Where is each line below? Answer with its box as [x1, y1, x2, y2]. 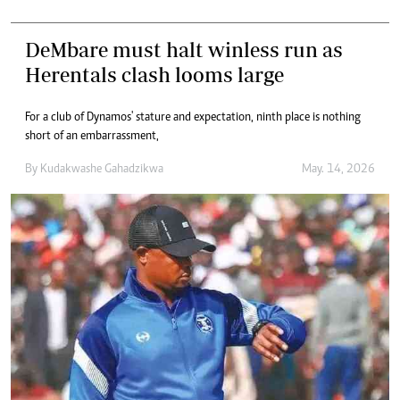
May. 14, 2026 [302, 163, 375, 176]
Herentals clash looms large [25, 62, 284, 87]
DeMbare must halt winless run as [25, 37, 343, 62]
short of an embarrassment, [25, 130, 159, 143]
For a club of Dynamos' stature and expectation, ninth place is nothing [25, 112, 361, 124]
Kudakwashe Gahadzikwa [40, 163, 163, 176]
